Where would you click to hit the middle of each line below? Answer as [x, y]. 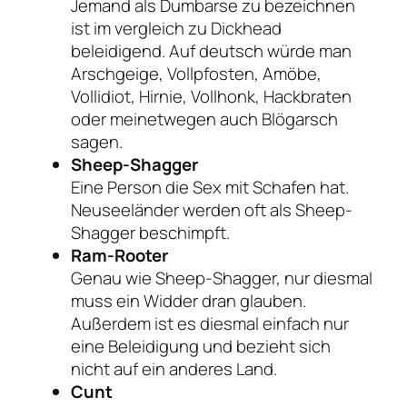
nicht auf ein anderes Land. [174, 368]
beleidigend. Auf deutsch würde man [211, 50]
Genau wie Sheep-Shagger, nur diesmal [222, 278]
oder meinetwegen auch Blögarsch [204, 119]
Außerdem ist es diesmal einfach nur [210, 323]
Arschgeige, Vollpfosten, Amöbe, [196, 73]
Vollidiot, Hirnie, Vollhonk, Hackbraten [211, 96]
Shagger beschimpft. [150, 232]
